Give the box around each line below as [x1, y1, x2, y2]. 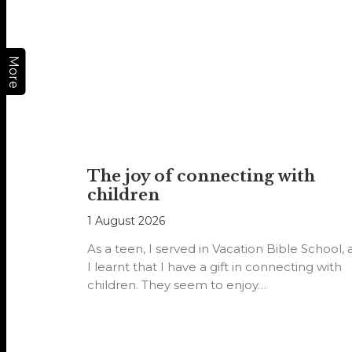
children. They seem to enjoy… [86, 277, 266, 293]
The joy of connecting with [86, 167, 315, 186]
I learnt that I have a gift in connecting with [86, 259, 342, 275]
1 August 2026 [86, 214, 165, 229]
